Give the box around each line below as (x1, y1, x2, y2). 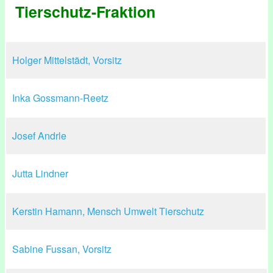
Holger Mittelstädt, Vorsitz (12, 53, 122, 67)
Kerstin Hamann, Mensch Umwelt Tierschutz (12, 204, 204, 218)
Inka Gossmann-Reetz (12, 91, 108, 105)
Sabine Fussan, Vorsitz (12, 242, 112, 256)
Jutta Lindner (12, 166, 68, 180)
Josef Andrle (12, 129, 66, 143)
